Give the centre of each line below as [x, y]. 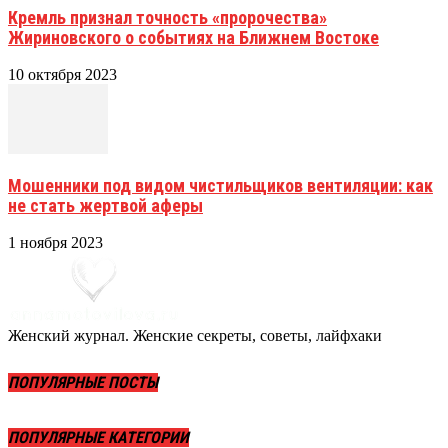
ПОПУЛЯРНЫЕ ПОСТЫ [83, 383]
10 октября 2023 [62, 74]
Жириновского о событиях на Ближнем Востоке [193, 37]
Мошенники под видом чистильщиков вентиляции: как [220, 185]
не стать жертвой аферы [105, 205]
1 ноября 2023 [55, 242]
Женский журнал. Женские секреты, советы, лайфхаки [195, 335]
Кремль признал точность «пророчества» [167, 17]
